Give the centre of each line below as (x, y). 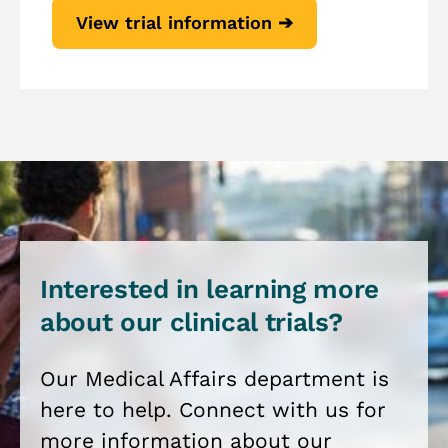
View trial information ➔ (184, 22)
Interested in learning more (209, 289)
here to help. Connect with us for (213, 409)
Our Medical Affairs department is (214, 378)
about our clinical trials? (191, 322)
